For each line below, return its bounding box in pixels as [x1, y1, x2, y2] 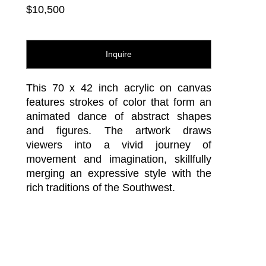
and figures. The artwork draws [26, 125, 211, 137]
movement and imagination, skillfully [26, 153, 211, 165]
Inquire [106, 49, 132, 59]
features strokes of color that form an [26, 96, 211, 108]
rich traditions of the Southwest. [26, 182, 175, 194]
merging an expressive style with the [26, 167, 211, 179]
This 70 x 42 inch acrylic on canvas [26, 82, 211, 94]
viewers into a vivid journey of [26, 139, 211, 151]
